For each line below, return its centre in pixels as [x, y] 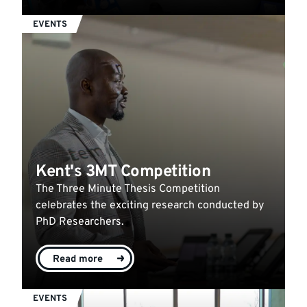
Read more [78, 259]
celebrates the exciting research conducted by [150, 205]
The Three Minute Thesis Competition [128, 189]
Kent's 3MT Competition [123, 172]
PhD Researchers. [80, 222]
